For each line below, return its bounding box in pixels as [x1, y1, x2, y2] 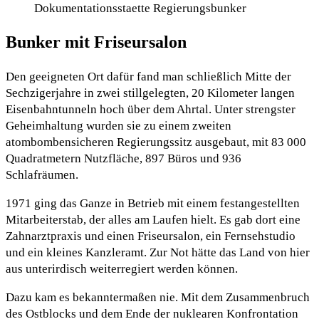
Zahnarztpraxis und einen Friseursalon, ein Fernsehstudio [6, 229, 296, 243]
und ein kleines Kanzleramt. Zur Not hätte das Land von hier [6, 245, 310, 259]
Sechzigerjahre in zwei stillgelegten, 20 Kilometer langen [6, 85, 295, 100]
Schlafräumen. [6, 167, 78, 182]
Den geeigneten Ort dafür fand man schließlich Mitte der [6, 69, 291, 83]
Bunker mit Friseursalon [6, 32, 187, 51]
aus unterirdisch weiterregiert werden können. [6, 261, 238, 276]
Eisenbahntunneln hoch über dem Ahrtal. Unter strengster [6, 102, 296, 116]
